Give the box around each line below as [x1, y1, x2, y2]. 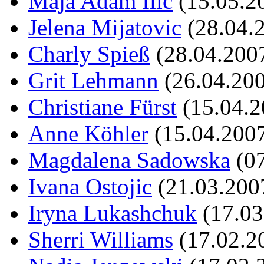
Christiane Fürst [28, 94, 177, 120]
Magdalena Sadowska [28, 147, 230, 173]
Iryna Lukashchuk [28, 200, 197, 226]
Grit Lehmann [28, 67, 159, 93]
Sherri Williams [28, 226, 173, 252]
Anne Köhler [28, 120, 148, 146]
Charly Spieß [28, 41, 150, 67]
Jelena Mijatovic [28, 14, 181, 40]
